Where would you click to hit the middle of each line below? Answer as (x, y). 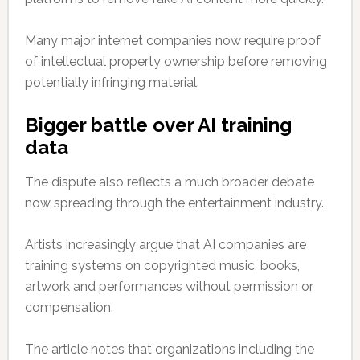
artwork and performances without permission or (169, 287)
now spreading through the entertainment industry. (174, 203)
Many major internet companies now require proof (172, 41)
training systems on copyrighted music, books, (162, 266)
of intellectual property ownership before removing (176, 62)
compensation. (69, 308)
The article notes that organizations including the (169, 350)
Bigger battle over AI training (158, 125)
